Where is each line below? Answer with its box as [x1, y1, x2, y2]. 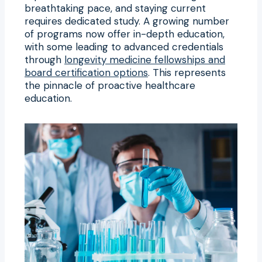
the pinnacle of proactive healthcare [25, 78, 195, 92]
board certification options [25, 65, 148, 79]
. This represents [148, 65, 226, 79]
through [25, 53, 64, 66]
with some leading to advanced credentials [25, 40, 223, 53]
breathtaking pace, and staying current [25, 1, 206, 15]
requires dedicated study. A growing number [25, 14, 229, 27]
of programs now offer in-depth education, [25, 27, 225, 40]
